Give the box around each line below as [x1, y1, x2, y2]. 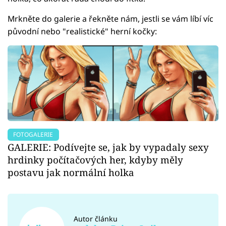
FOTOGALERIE [13, 130, 53, 139]
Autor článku [74, 213, 118, 223]
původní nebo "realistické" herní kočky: [8, 25, 157, 37]
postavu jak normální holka [8, 165, 134, 179]
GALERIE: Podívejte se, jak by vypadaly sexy [8, 140, 209, 153]
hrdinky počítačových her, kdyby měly [8, 153, 183, 166]
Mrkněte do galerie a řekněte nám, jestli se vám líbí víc [8, 13, 213, 24]
